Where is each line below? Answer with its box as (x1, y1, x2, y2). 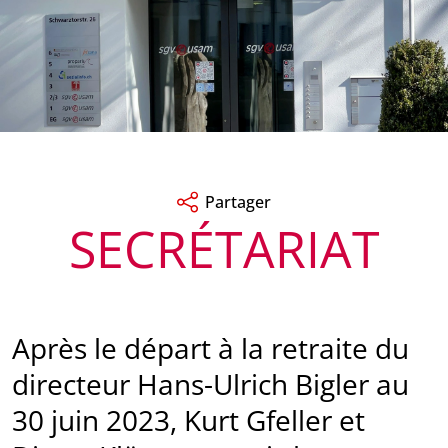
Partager (205, 191, 271, 214)
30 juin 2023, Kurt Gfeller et (12, 401, 365, 440)
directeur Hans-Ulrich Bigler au (12, 365, 409, 404)
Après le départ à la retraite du (12, 329, 409, 368)
